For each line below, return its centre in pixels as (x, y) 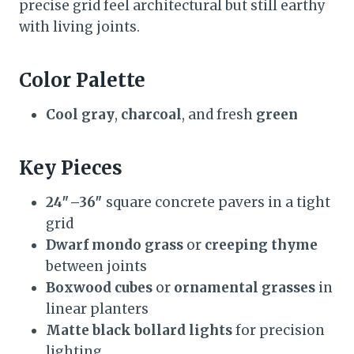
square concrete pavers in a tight (217, 202)
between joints (96, 266)
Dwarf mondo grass (115, 245)
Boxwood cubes (99, 287)
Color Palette (82, 80)
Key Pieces (71, 168)
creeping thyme (261, 245)
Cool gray (80, 114)
